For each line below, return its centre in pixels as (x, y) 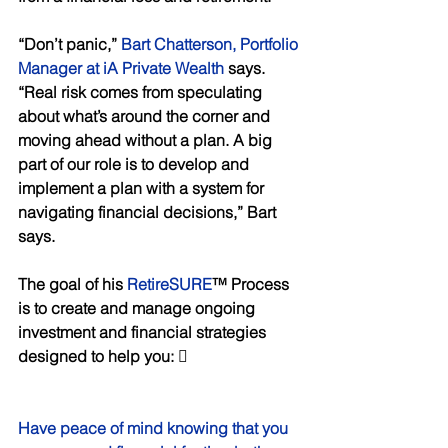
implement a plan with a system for (143, 187)
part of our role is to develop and (135, 163)
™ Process (252, 283)
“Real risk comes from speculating (142, 91)
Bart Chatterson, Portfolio (211, 43)
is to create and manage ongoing (138, 307)
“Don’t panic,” (69, 43)
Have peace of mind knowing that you (155, 427)
